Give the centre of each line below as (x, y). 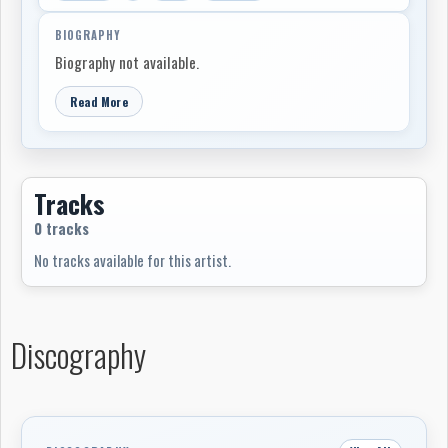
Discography (78, 354)
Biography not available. (127, 62)
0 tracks (61, 228)
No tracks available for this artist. (132, 260)
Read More (99, 101)
